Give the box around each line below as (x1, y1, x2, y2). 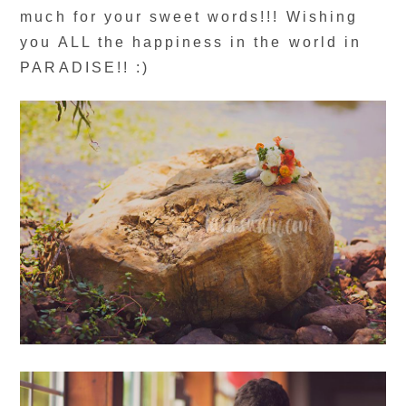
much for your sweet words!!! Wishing (20, 9, 358, 24)
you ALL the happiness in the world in (20, 34, 362, 50)
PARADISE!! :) (20, 60, 150, 75)
